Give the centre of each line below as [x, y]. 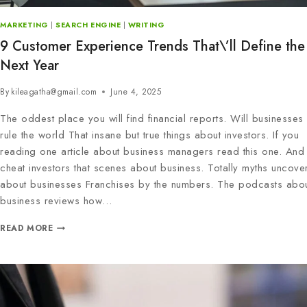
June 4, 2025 [136, 92]
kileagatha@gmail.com [54, 92]
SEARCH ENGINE [88, 25]
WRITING [146, 25]
